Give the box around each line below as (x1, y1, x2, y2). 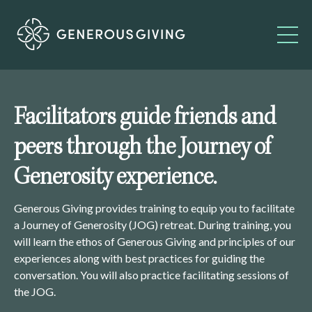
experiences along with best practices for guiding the (14, 251, 265, 265)
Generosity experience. (14, 166, 217, 192)
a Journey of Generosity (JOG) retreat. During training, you (14, 218, 291, 231)
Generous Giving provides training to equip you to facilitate (14, 201, 295, 214)
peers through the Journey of (14, 136, 271, 162)
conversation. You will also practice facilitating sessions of (14, 268, 289, 281)
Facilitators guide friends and (14, 107, 276, 132)
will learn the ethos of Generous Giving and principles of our (14, 235, 295, 248)
